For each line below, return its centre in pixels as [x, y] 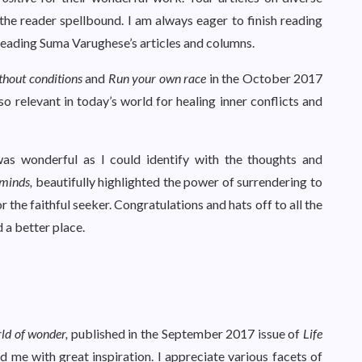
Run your [132, 78]
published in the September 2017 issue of [187, 333]
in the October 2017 [264, 78]
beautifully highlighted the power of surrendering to [177, 181]
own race [182, 78]
